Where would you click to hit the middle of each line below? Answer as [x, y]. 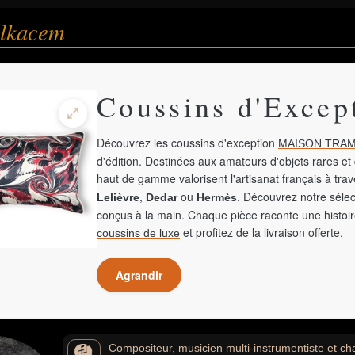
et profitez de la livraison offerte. [261, 232]
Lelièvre [118, 197]
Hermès [217, 197]
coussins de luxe [138, 233]
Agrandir [139, 275]
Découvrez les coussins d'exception [187, 143]
